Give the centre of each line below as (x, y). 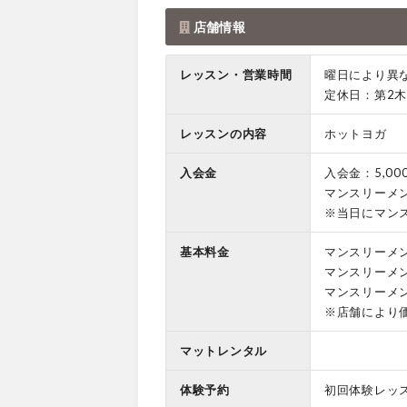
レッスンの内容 (223, 133)
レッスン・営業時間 (236, 74)
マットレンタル (223, 350)
